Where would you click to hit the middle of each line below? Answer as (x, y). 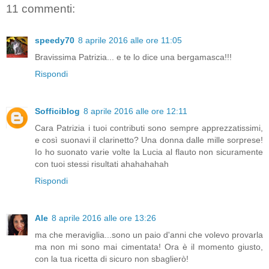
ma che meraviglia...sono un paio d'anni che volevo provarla (149, 234)
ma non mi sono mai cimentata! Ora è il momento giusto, (149, 246)
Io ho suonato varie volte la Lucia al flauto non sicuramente (149, 152)
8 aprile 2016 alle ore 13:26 (104, 218)
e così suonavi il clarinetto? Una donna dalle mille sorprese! (149, 140)
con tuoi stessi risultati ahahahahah (102, 164)
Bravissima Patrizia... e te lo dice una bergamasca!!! (133, 57)
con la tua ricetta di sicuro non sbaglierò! (112, 258)
